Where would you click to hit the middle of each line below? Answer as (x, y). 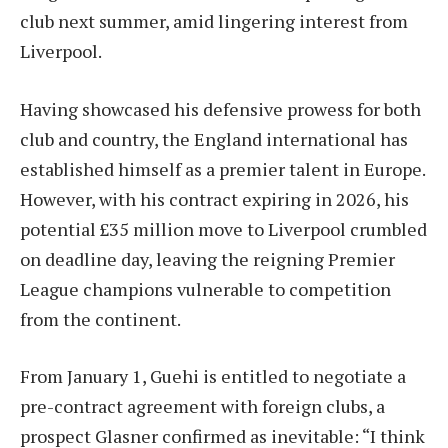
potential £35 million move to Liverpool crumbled (223, 228)
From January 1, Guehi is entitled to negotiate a (213, 376)
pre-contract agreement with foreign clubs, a (202, 406)
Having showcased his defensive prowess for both (220, 108)
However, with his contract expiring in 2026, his (214, 198)
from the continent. (100, 318)
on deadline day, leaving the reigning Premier (207, 258)
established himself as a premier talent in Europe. (222, 168)
